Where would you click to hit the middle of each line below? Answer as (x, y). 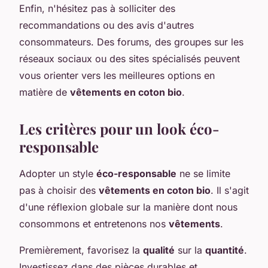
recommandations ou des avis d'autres (106, 25)
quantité (225, 250)
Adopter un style (58, 173)
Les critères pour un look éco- (119, 128)
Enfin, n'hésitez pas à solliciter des (97, 8)
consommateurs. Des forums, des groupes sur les (131, 42)
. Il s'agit (230, 190)
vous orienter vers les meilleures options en (117, 75)
